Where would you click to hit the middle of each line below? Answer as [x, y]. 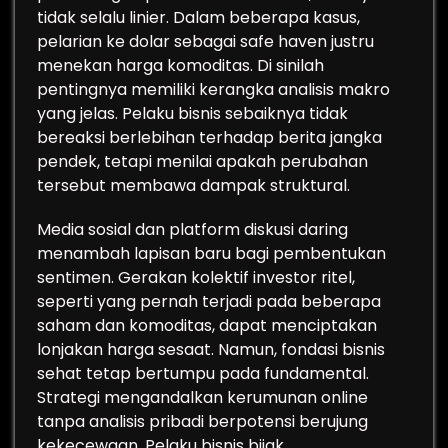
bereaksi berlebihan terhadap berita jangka [209, 137]
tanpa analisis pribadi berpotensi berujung [202, 421]
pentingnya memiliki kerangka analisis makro [213, 89]
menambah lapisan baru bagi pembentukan [211, 253]
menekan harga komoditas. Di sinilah [180, 65]
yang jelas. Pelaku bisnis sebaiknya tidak [192, 113]
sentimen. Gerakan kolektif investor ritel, [196, 277]
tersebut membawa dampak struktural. [193, 185]
